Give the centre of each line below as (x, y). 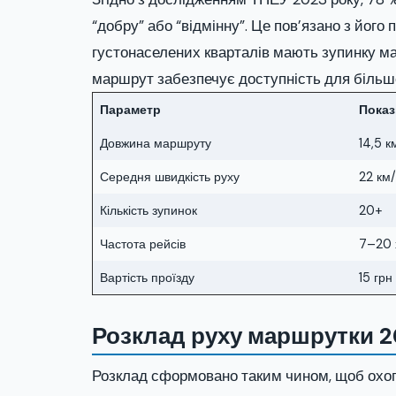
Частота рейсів (143, 244)
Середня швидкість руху (170, 177)
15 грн (376, 278)
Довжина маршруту (156, 143)
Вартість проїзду (147, 278)
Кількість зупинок (148, 210)
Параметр (130, 110)
